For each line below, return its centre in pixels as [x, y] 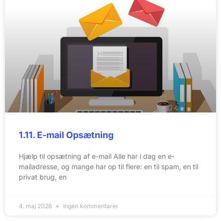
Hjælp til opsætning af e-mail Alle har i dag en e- [97, 156]
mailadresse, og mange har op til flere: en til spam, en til [109, 167]
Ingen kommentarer [90, 206]
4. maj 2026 [36, 206]
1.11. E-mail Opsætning [66, 135]
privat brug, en [43, 177]
